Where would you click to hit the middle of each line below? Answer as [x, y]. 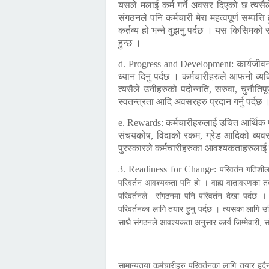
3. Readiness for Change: [169, 169]
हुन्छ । [130, 43]
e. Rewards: [142, 123]
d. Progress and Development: [177, 64]
